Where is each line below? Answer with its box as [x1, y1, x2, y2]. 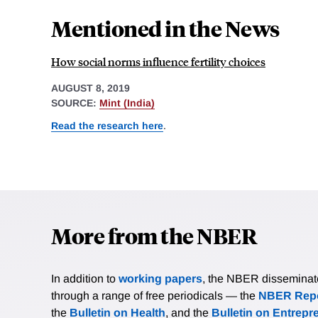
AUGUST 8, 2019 [51, 82, 130, 94]
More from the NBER [51, 221, 257, 249]
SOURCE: [51, 97, 99, 109]
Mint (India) [99, 97, 155, 109]
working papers [119, 272, 202, 285]
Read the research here [51, 119, 163, 131]
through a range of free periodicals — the [51, 289, 258, 302]
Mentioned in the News [51, 14, 280, 43]
